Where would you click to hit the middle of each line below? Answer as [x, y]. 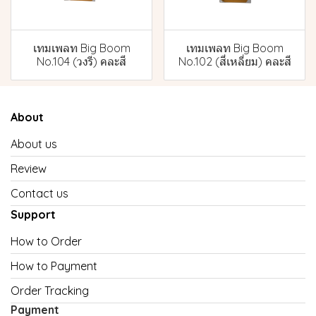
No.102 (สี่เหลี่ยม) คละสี [235, 62]
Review [29, 169]
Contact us [39, 194]
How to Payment [54, 266]
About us [34, 144]
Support [33, 215]
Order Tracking [50, 291]
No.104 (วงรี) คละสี [81, 62]
